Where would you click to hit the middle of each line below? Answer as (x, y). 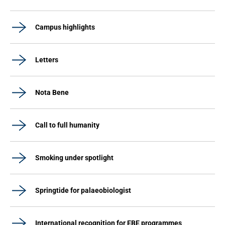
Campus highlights (65, 27)
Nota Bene (52, 92)
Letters (47, 60)
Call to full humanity (67, 125)
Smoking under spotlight (74, 158)
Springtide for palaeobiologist (83, 190)
